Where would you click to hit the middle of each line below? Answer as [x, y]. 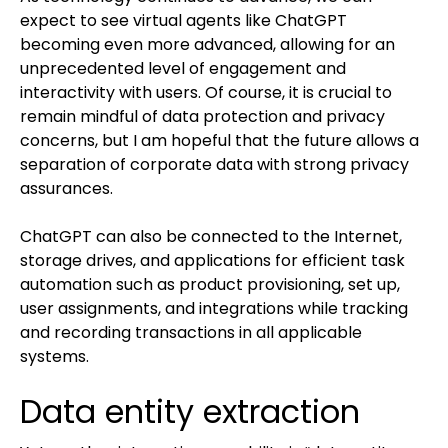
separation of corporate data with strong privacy [214, 165]
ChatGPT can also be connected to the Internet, [211, 237]
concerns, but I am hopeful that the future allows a [219, 141]
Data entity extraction [190, 412]
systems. [54, 357]
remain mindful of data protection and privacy [202, 117]
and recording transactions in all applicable [191, 333]
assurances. [66, 189]
